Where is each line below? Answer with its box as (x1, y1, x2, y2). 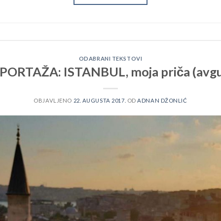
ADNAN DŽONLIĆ (137, 97, 187, 104)
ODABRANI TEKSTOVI (78, 55, 143, 62)
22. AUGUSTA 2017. (73, 97, 126, 104)
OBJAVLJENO (34, 97, 74, 104)
